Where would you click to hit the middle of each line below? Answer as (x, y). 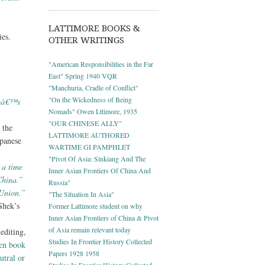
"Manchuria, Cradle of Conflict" (93, 87)
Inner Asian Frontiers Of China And (100, 170)
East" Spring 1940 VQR (83, 75)
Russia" (59, 182)
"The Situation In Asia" (81, 194)
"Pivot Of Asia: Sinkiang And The (97, 158)
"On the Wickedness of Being (90, 99)
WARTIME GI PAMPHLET (89, 146)
